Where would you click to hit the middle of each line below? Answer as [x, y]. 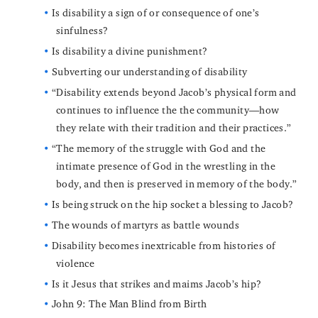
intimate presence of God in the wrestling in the [166, 165]
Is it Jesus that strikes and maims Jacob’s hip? [157, 283]
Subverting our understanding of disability [149, 71]
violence [76, 263]
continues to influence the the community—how [168, 109]
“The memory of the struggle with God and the [159, 148]
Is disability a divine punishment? [130, 51]
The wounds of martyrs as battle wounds [146, 224]
